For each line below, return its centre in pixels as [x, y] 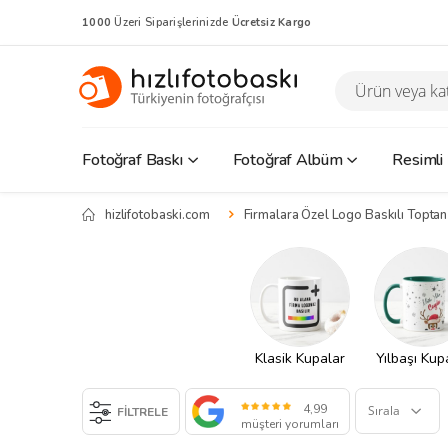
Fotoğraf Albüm [287, 159]
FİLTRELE [139, 411]
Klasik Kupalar [300, 359]
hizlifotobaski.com [157, 214]
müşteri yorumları [290, 424]
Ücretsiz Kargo [270, 22]
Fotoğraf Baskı [132, 159]
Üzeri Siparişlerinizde [170, 22]
